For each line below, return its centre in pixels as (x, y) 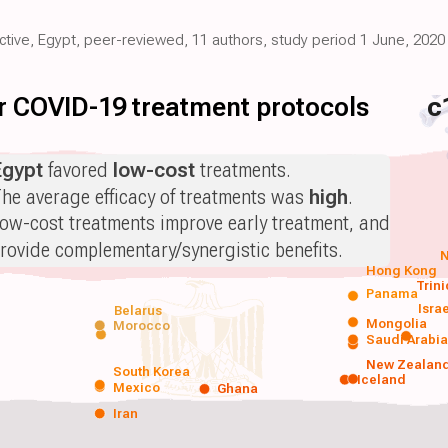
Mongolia (396, 324)
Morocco (141, 326)
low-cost (154, 170)
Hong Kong (401, 270)
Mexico (136, 387)
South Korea (151, 372)
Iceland (382, 380)
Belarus (137, 310)
